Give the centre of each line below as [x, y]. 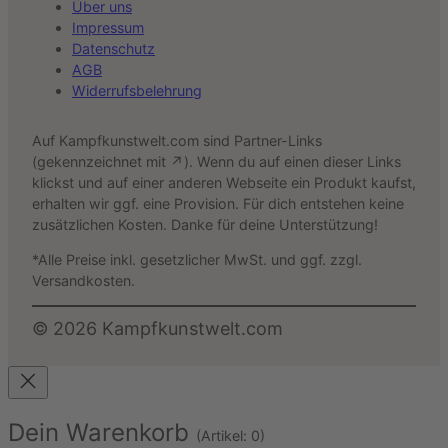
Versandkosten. [83, 280]
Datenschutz [113, 49]
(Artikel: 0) [230, 436]
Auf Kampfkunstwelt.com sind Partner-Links [177, 140]
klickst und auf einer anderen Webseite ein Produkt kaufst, [224, 182]
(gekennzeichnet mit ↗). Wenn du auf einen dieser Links [216, 161]
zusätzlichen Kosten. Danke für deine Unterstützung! [205, 224]
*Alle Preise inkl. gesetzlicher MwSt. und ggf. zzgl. [197, 259]
